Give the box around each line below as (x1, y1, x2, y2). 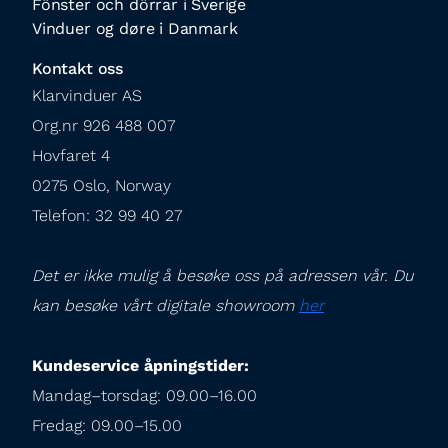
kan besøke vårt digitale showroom (32, 296, 299, 315)
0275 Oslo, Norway (32, 176, 171, 195)
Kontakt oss (32, 59, 124, 78)
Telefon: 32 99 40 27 (32, 206, 182, 225)
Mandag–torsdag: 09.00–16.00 (32, 386, 257, 405)
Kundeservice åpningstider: (32, 356, 249, 375)
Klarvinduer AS (32, 86, 142, 105)
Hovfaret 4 (32, 146, 110, 165)
